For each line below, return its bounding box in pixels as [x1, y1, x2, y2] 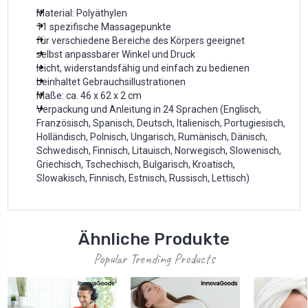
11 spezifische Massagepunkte [36, 21, 173, 33]
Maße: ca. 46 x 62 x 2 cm [36, 90, 142, 102]
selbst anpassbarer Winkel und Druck [36, 49, 195, 60]
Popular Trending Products [93, 250, 214, 268]
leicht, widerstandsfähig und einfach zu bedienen [36, 63, 252, 74]
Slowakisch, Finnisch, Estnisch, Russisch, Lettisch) [36, 173, 250, 184]
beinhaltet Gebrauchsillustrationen [36, 76, 188, 88]
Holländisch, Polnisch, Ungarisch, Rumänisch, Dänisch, [36, 131, 267, 143]
